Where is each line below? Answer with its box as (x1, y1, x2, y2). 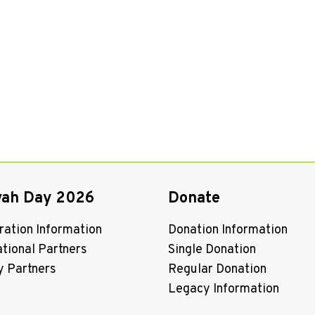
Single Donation (168, 241, 256, 258)
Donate (168, 188, 220, 208)
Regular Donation (168, 261, 266, 278)
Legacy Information (168, 281, 279, 297)
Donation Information (168, 221, 288, 238)
